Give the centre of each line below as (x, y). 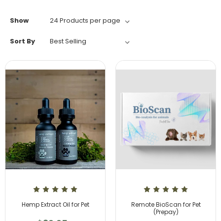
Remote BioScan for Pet (166, 205)
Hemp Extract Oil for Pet (55, 205)
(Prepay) (166, 212)
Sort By (22, 41)
